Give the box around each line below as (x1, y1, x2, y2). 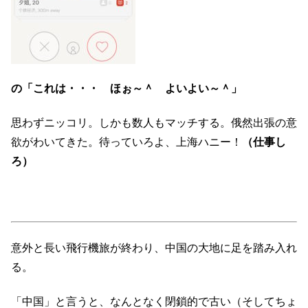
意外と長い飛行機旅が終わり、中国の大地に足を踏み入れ (11, 241, 297, 254)
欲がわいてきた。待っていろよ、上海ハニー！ (11, 136, 242, 148)
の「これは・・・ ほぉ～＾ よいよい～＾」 (11, 82, 242, 94)
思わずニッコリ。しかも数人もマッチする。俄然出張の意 (11, 117, 297, 129)
